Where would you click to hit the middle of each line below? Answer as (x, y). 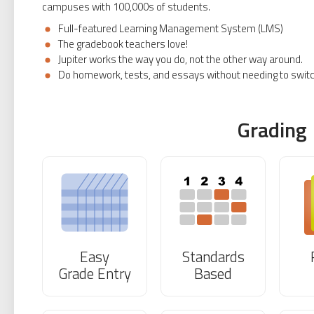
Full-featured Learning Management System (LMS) (170, 28)
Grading (272, 130)
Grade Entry (95, 273)
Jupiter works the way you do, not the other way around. (179, 59)
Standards (213, 257)
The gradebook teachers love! (122, 44)
